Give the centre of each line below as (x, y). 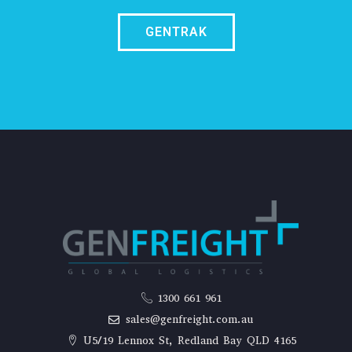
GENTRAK (176, 32)
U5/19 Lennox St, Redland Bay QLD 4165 (189, 341)
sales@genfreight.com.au (190, 319)
